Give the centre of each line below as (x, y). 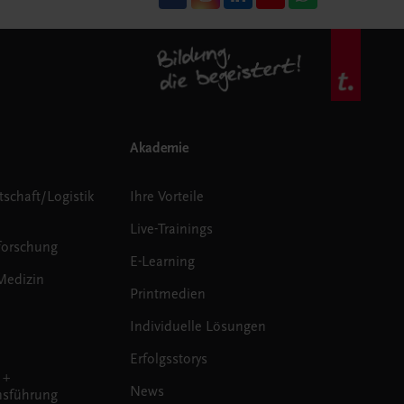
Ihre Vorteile (167, 196)
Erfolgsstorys (169, 358)
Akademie (160, 147)
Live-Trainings (172, 229)
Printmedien (168, 294)
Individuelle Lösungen (198, 326)
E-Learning (163, 261)
